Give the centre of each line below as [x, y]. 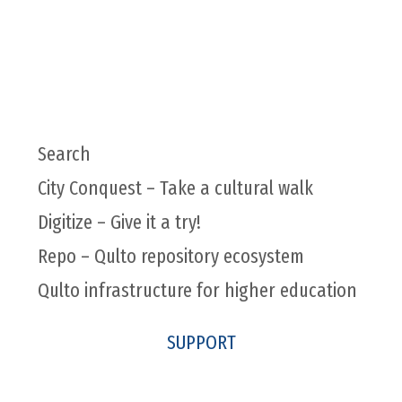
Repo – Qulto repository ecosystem [170, 256]
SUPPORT [201, 342]
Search [64, 153]
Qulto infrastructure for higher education [197, 290]
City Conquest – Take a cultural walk [175, 188]
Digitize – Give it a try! [119, 222]
